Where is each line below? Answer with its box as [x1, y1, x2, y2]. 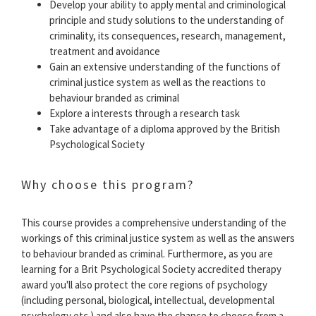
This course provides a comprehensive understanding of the [21, 215, 286, 229]
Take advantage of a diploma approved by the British [49, 121, 280, 135]
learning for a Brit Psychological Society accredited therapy [21, 262, 281, 276]
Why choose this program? [21, 176, 194, 193]
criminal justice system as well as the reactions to [49, 75, 266, 89]
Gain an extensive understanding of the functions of [49, 59, 281, 73]
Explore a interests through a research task [49, 106, 240, 120]
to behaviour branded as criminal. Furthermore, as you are [21, 246, 273, 260]
